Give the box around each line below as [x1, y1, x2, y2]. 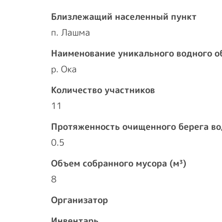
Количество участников [51, 84, 155, 96]
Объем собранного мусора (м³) [51, 157, 186, 169]
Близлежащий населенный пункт [51, 10, 197, 23]
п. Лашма [51, 26, 90, 39]
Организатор [51, 194, 108, 206]
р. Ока [51, 63, 77, 75]
